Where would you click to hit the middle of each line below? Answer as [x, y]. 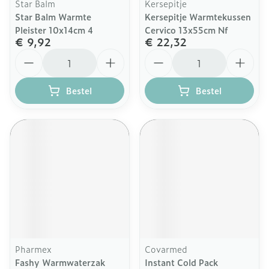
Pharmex [33, 249]
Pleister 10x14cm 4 [54, 30]
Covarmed [166, 249]
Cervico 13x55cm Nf [186, 30]
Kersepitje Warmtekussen [198, 17]
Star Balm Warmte [53, 17]
